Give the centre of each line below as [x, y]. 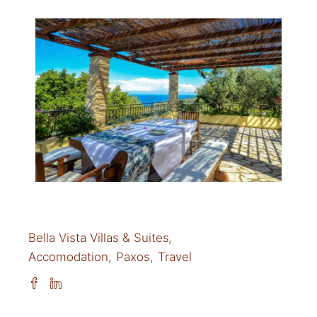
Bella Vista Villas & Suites [99, 238]
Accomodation [69, 257]
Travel [175, 257]
